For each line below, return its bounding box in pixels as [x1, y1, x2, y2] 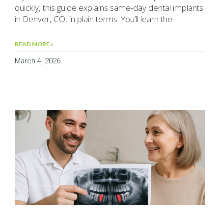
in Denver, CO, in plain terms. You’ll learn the [15, 13, 172, 25]
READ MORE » [15, 40, 54, 48]
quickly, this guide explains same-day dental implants [15, 2, 203, 14]
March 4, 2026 [15, 56, 60, 66]
